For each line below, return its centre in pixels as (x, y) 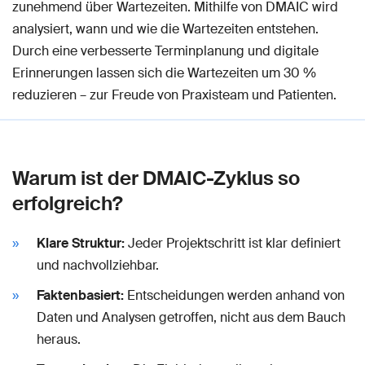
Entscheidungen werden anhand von (234, 295)
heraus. (59, 339)
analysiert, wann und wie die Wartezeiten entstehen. (165, 29)
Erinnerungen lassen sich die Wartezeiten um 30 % (164, 73)
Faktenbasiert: (80, 295)
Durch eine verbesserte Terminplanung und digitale (165, 51)
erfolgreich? (68, 203)
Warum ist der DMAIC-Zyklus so (156, 178)
